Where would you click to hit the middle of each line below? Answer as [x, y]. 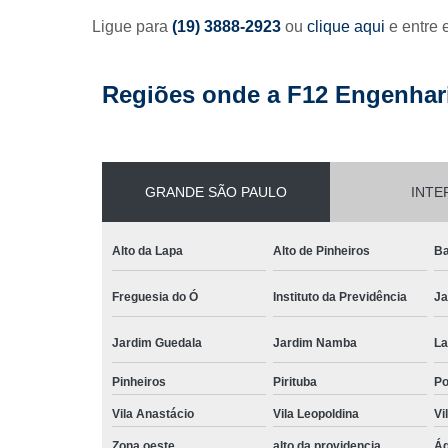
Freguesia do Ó [155, 296]
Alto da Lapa [147, 250]
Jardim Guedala [157, 342]
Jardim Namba [315, 342]
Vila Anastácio [153, 413]
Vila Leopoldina [316, 413]
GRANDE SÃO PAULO [216, 191]
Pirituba [295, 381]
